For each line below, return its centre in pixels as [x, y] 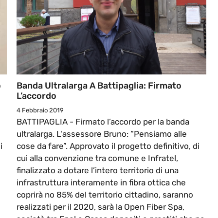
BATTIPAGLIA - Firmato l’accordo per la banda [103, 122]
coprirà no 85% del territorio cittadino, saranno [105, 195]
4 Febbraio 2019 [40, 110]
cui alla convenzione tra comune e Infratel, [97, 158]
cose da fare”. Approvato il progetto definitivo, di [108, 146]
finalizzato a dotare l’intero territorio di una [98, 171]
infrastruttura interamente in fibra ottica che [101, 183]
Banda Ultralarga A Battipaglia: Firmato [99, 86]
